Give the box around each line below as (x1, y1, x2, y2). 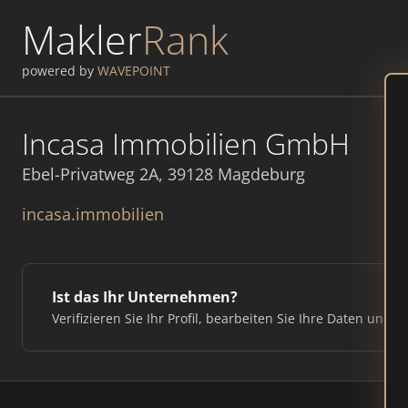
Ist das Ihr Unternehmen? (52, 287, 238, 307)
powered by (22, 62, 97, 79)
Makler (22, 13, 142, 66)
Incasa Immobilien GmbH (22, 124, 350, 163)
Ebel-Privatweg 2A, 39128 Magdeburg (22, 163, 305, 185)
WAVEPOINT (97, 62, 170, 79)
